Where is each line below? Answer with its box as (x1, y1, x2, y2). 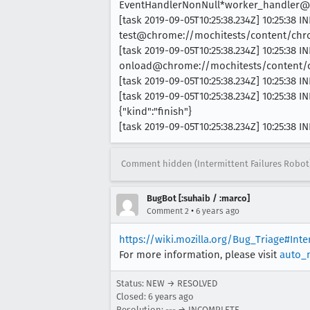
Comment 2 (147, 206, 189, 216)
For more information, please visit (119, 248, 280, 261)
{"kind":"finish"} (119, 104, 192, 118)
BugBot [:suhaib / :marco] (147, 192, 250, 203)
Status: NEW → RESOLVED (116, 277, 217, 289)
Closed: (116, 291, 148, 302)
